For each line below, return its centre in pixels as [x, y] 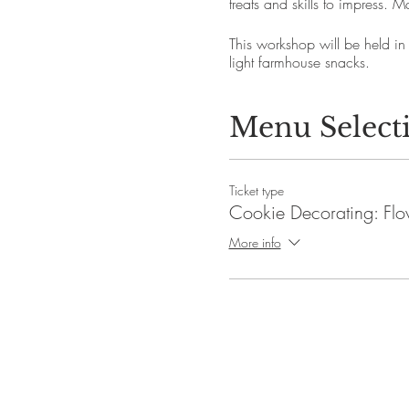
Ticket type [256, 190]
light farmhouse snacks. [299, 62]
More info [255, 243]
